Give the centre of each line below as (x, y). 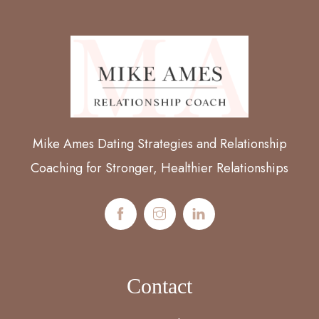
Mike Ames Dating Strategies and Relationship (159, 144)
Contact (159, 286)
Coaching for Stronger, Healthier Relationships (159, 168)
